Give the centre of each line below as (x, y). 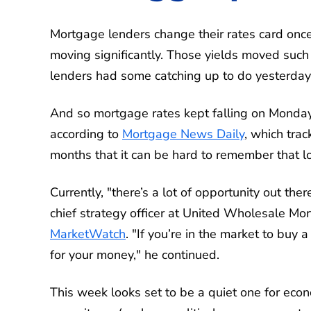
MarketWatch (88, 234)
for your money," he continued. (135, 254)
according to (86, 134)
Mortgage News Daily (183, 134)
